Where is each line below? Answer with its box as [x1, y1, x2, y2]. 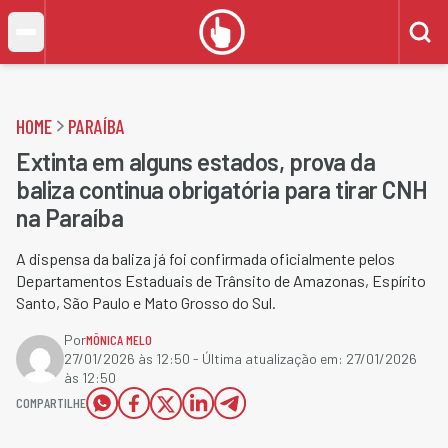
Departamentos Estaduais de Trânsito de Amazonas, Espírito [16, 271, 426, 290]
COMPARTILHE [16, 394, 86, 411]
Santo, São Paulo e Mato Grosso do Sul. [16, 293, 276, 312]
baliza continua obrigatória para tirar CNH [16, 175, 428, 204]
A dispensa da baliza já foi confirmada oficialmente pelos [16, 249, 395, 268]
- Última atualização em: [190, 350, 346, 367]
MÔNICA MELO [86, 331, 152, 348]
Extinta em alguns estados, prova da [16, 147, 376, 176]
